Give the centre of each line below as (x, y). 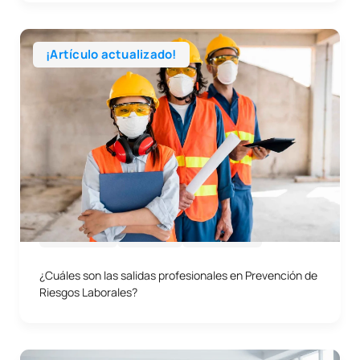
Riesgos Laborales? (88, 292)
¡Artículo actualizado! (111, 54)
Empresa (149, 236)
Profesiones (222, 236)
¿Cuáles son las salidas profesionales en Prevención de (178, 275)
